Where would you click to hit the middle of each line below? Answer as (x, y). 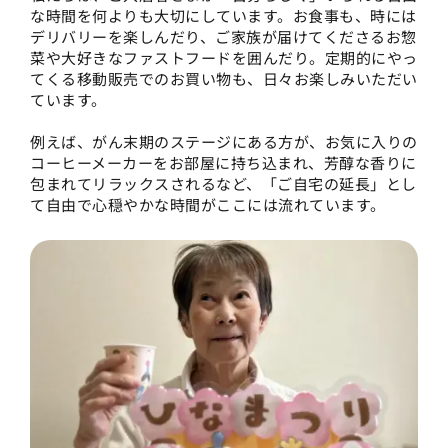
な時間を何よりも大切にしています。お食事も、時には (223, 15)
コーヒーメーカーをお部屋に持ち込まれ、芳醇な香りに (223, 162)
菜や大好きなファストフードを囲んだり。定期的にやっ (224, 57)
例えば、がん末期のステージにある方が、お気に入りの (224, 141)
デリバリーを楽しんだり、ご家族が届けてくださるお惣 (223, 36)
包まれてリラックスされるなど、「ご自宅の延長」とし (223, 183)
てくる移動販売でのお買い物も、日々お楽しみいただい (224, 78)
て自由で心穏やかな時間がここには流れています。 (208, 204)
